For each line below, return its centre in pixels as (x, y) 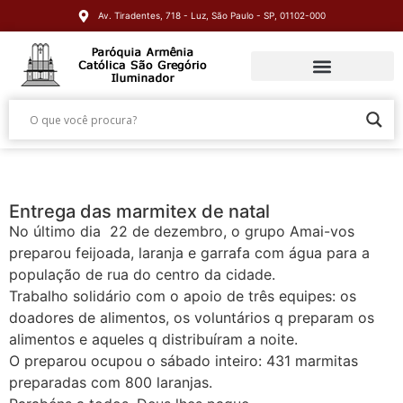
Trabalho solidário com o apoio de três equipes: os (183, 296)
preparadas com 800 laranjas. (111, 382)
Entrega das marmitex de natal (139, 211)
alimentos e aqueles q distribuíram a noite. (153, 339)
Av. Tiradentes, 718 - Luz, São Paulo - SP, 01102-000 (211, 15)
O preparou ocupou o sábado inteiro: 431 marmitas (184, 361)
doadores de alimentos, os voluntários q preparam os (192, 318)
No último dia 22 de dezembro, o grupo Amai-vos (182, 231)
